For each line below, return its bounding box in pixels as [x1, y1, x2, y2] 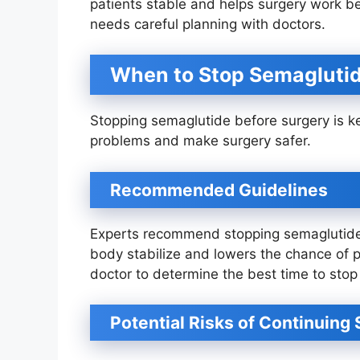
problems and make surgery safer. [90, 133, 311, 149]
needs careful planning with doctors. [90, 15, 325, 32]
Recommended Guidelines [110, 179, 328, 200]
